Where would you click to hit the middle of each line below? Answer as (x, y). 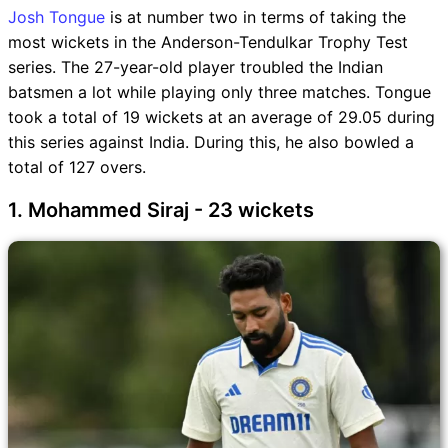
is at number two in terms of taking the (255, 17)
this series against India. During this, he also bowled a (211, 142)
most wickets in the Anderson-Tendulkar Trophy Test (208, 42)
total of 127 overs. (77, 167)
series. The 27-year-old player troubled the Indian (195, 67)
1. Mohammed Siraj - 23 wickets (161, 210)
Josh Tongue (56, 17)
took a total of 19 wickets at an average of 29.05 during (221, 117)
